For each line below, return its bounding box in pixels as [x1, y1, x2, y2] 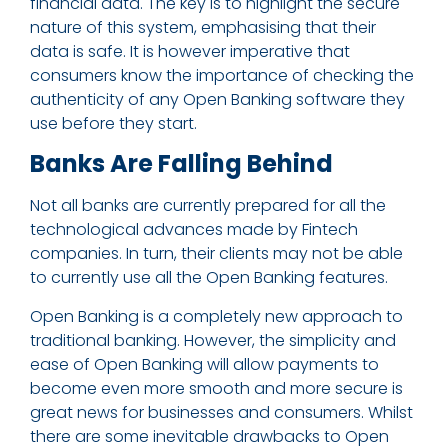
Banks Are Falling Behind [30, 147, 333, 181]
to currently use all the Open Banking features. [30, 266, 392, 290]
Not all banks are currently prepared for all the [30, 194, 386, 218]
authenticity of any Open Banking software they [30, 88, 405, 112]
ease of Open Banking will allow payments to [30, 352, 379, 376]
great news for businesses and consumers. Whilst [30, 400, 413, 424]
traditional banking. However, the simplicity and [30, 328, 396, 352]
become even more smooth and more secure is [30, 376, 403, 400]
